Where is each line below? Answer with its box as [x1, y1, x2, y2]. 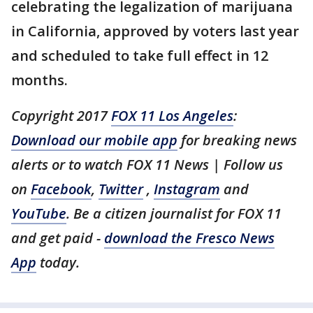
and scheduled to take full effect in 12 [11, 46, 268, 65]
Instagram [154, 180, 220, 198]
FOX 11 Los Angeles [111, 106, 233, 125]
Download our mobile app [11, 131, 177, 150]
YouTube [11, 204, 66, 223]
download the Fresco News [104, 228, 275, 247]
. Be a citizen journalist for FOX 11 [66, 204, 282, 223]
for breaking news [177, 131, 297, 150]
